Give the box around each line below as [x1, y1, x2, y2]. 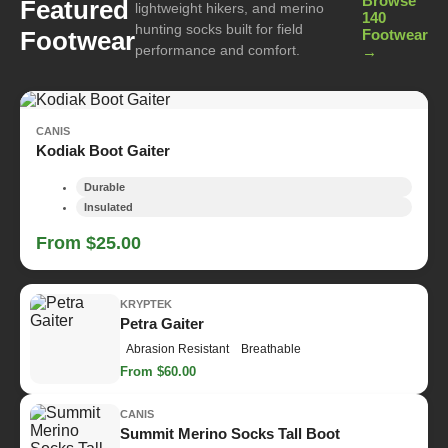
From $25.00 [36, 232, 141, 253]
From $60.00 [120, 364, 196, 380]
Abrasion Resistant [126, 342, 229, 357]
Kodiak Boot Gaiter [36, 141, 170, 159]
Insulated [84, 200, 133, 213]
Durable [84, 180, 125, 193]
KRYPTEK [120, 298, 172, 311]
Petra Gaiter [120, 315, 204, 333]
